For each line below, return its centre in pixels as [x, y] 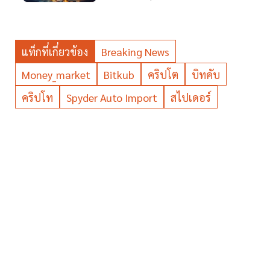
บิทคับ [206, 75]
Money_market [56, 75]
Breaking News [135, 52]
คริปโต [163, 75]
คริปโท [37, 98]
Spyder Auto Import [112, 98]
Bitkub [119, 75]
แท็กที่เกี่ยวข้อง [55, 52]
